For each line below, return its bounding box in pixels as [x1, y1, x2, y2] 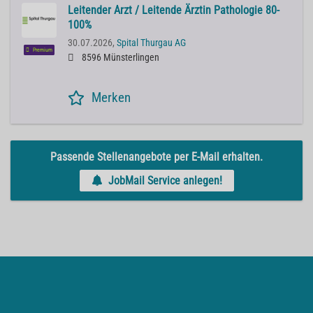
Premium [31, 47, 53, 54]
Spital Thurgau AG [117, 37, 186, 50]
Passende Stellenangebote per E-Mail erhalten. [50, 150, 263, 163]
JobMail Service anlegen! [108, 174, 222, 188]
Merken [92, 89, 131, 106]
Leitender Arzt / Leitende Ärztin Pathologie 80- [68, 3, 279, 17]
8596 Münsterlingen [80, 52, 159, 64]
